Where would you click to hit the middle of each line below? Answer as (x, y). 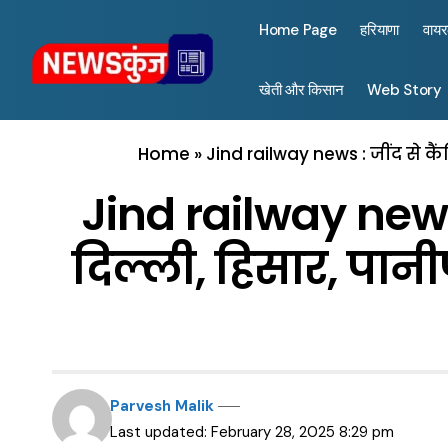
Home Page (298, 30)
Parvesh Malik (162, 406)
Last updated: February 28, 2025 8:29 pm (252, 432)
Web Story (404, 90)
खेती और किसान (301, 90)
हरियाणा (380, 30)
